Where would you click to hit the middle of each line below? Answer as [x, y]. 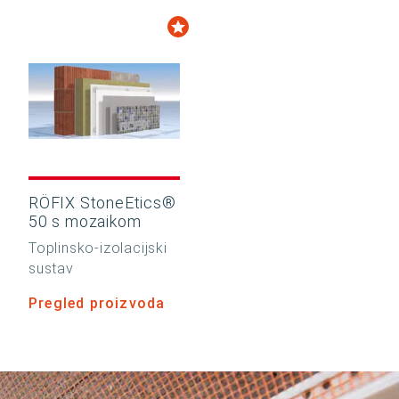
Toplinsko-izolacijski [98, 248]
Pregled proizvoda [97, 303]
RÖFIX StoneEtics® [102, 203]
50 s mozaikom [85, 221]
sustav [51, 269]
